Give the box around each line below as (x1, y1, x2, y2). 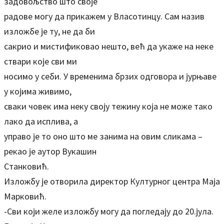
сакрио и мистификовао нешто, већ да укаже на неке (4, 40, 213, 52)
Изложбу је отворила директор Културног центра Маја (4, 175, 220, 187)
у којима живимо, (4, 85, 71, 97)
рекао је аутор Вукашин (4, 145, 96, 157)
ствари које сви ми (4, 55, 77, 67)
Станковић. (4, 160, 49, 172)
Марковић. (4, 190, 46, 202)
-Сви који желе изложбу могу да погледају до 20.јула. (4, 205, 213, 217)
